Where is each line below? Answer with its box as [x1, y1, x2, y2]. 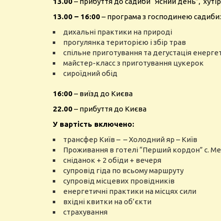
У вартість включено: [53, 120, 134, 128]
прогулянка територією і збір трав [63, 38, 187, 46]
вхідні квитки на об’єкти [63, 197, 151, 206]
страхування [63, 208, 109, 216]
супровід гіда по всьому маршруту [63, 166, 185, 175]
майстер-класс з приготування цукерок [63, 59, 204, 67]
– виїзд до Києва [73, 89, 133, 98]
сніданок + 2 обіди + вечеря [63, 156, 163, 164]
